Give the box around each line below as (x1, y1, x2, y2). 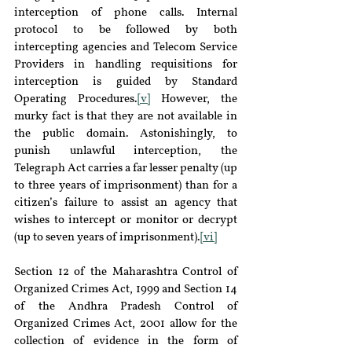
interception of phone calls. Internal (14, 7, 237, 19)
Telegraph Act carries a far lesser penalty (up (14, 163, 237, 174)
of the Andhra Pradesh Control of (14, 301, 237, 313)
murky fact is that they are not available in (14, 111, 237, 123)
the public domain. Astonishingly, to (14, 128, 237, 140)
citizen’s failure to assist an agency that (14, 197, 237, 209)
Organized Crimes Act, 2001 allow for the (14, 318, 237, 330)
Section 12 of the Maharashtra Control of (14, 266, 237, 278)
